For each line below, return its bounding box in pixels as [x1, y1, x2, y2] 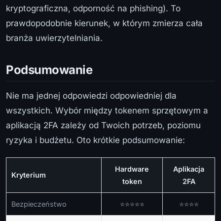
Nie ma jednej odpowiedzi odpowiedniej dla [6, 91, 177, 101]
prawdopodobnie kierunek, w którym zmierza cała [6, 18, 203, 29]
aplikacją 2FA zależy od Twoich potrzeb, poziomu [6, 120, 201, 131]
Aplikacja [173, 165, 204, 174]
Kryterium [11, 171, 46, 180]
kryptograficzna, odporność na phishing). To [6, 3, 181, 14]
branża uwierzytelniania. [6, 33, 103, 43]
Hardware [115, 165, 149, 174]
